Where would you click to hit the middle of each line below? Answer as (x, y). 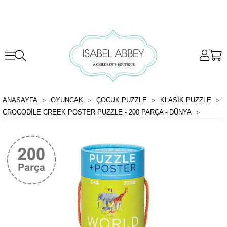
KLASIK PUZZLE (186, 100)
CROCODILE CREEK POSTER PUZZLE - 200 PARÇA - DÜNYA (97, 112)
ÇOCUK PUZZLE (122, 100)
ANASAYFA (20, 100)
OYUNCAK (67, 100)
